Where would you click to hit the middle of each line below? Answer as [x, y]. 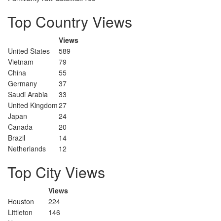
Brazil [17, 138]
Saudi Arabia [28, 94]
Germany [22, 83]
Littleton [20, 212]
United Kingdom [33, 105]
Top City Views [56, 172]
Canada [20, 127]
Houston [21, 201]
